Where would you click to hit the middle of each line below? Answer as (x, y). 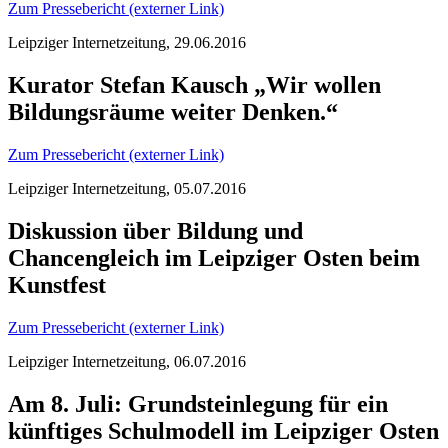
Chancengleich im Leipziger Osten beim (214, 257)
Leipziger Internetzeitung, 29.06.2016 (127, 43)
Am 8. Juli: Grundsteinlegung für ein (198, 403)
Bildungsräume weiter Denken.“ (173, 112)
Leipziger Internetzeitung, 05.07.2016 (127, 188)
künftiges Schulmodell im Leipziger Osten (223, 430)
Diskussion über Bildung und (155, 230)
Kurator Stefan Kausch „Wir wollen (194, 85)
